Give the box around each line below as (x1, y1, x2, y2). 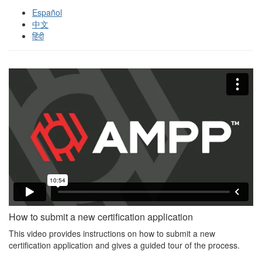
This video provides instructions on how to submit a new (9, 227, 215, 239)
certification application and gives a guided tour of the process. (9, 239, 240, 251)
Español (32, 6, 62, 18)
